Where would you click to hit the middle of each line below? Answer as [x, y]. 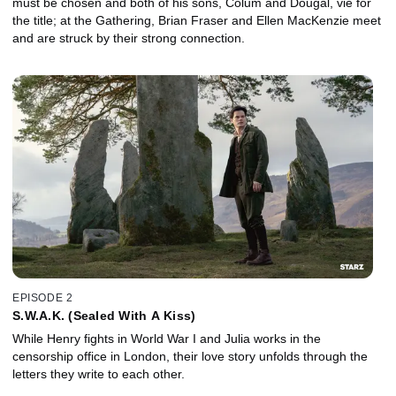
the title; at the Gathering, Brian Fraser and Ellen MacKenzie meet [197, 21]
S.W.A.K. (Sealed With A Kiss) [104, 315]
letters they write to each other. [99, 373]
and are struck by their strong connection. [129, 38]
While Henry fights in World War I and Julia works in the [167, 338]
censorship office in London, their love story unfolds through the [190, 356]
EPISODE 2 [43, 297]
